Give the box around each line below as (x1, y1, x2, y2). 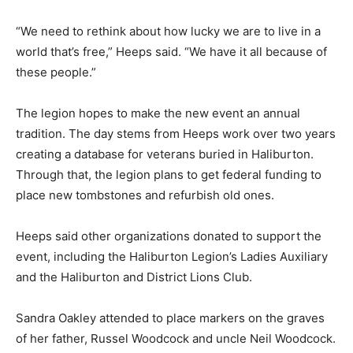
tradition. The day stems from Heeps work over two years (16, 126, 336, 142)
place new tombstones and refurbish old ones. (16, 188, 274, 203)
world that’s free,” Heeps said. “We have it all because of (16, 44, 327, 60)
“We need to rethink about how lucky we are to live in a (16, 24, 321, 39)
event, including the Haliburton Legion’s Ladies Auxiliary (16, 249, 328, 265)
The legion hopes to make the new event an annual (16, 106, 300, 121)
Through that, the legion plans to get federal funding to (16, 167, 321, 183)
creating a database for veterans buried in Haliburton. (16, 147, 314, 162)
